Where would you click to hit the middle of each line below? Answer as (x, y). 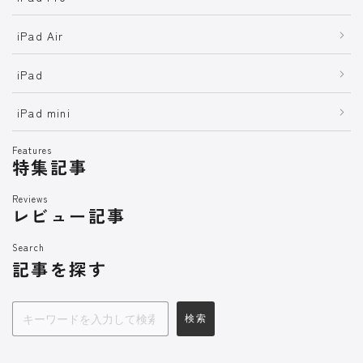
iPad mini (44, 113)
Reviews (30, 199)
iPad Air (41, 35)
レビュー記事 (69, 216)
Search (28, 248)
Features (32, 150)
